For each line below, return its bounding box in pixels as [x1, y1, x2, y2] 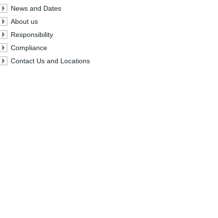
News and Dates [11, 4, 62, 12]
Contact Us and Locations [11, 57, 91, 65]
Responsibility [11, 31, 54, 38]
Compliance [11, 44, 48, 52]
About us [11, 18, 38, 25]
